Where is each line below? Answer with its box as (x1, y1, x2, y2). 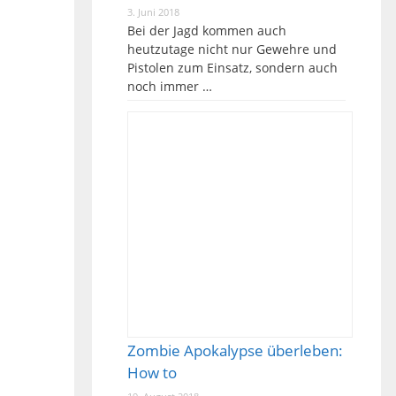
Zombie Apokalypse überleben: (126, 339, 343, 361)
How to (126, 362, 177, 383)
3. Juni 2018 (126, 5, 179, 19)
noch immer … (126, 78, 212, 95)
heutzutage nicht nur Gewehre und (126, 41, 337, 57)
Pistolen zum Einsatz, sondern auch (126, 59, 338, 76)
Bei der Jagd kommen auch (126, 22, 286, 39)
